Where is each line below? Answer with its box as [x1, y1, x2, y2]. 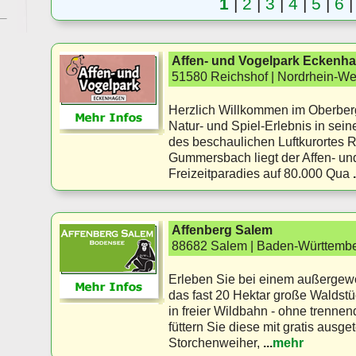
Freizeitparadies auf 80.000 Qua [168, 167, 350, 181]
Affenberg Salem [172, 222, 273, 237]
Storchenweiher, [168, 335, 263, 350]
